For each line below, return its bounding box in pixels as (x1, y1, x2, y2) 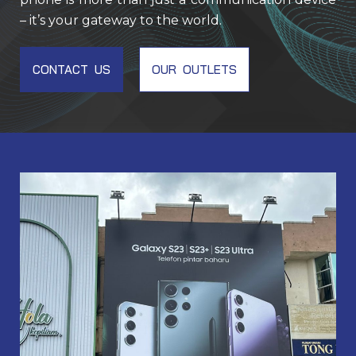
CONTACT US (33, 61, 110, 77)
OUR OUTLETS (152, 61, 237, 77)
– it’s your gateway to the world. (20, 12, 222, 28)
